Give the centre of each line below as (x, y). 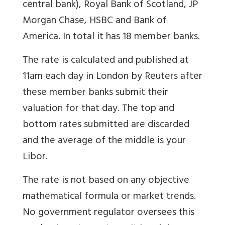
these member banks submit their (95, 93)
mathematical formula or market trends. (109, 197)
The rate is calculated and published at (106, 61)
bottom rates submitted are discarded (106, 126)
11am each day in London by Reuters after (113, 77)
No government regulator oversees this (108, 213)
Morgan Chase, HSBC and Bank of (95, 22)
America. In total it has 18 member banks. (111, 38)
